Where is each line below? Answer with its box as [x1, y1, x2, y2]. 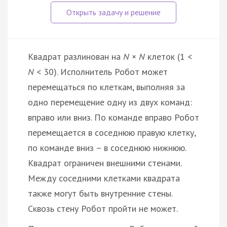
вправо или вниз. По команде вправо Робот [28, 111, 199, 123]
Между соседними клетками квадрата [28, 172, 180, 184]
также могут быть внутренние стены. [28, 187, 172, 199]
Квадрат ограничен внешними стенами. [28, 157, 181, 169]
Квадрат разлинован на [28, 50, 123, 62]
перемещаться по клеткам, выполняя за [28, 81, 185, 93]
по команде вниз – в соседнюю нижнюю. [28, 141, 186, 154]
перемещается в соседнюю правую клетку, [28, 126, 196, 138]
